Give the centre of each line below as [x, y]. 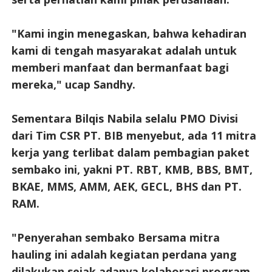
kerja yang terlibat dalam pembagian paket [130, 152]
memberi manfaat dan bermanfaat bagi [120, 67]
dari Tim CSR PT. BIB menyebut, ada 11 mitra [134, 135]
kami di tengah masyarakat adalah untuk [124, 50]
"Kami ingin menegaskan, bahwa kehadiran [129, 33]
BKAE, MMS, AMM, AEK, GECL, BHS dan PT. [126, 186]
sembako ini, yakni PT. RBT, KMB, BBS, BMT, [132, 169]
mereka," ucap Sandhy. [73, 84]
